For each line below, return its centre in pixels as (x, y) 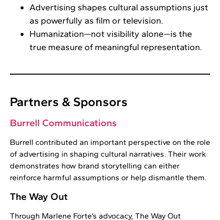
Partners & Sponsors (69, 101)
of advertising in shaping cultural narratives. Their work (108, 154)
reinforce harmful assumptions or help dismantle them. (108, 177)
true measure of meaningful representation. (116, 47)
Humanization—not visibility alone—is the (111, 34)
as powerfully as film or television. (96, 20)
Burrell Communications (63, 123)
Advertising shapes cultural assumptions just (119, 7)
